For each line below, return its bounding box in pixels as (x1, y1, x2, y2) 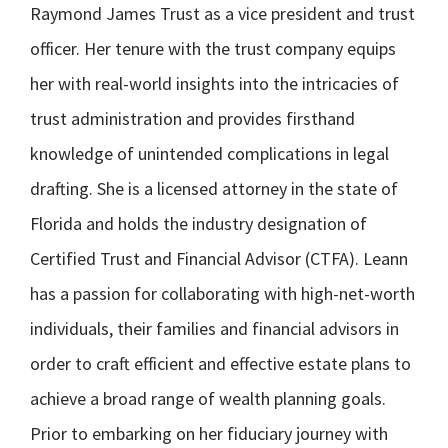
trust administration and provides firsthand (30, 107, 355, 130)
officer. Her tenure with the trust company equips (30, 37, 396, 60)
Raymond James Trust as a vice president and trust (30, 2, 415, 25)
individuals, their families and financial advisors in (30, 317, 399, 340)
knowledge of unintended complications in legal (30, 142, 389, 165)
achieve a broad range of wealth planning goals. (30, 387, 386, 410)
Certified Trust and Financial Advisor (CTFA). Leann (30, 247, 408, 270)
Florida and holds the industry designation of (30, 212, 367, 235)
